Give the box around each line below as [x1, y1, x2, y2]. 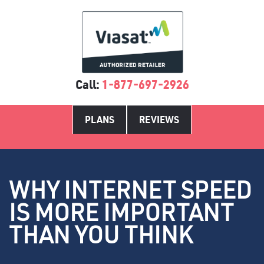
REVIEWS [139, 113, 179, 126]
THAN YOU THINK [9, 219, 193, 250]
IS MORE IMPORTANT [9, 197, 233, 227]
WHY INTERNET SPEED [9, 174, 252, 205]
